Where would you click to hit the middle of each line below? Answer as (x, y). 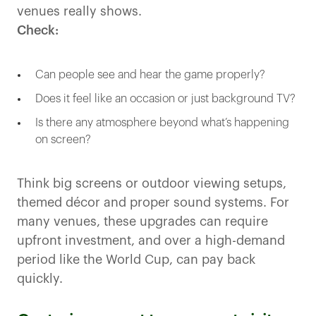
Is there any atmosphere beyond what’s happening (162, 123)
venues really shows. (79, 12)
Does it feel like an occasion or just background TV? (165, 99)
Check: (38, 31)
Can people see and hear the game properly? (150, 75)
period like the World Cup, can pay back (136, 260)
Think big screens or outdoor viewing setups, (152, 184)
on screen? (63, 140)
